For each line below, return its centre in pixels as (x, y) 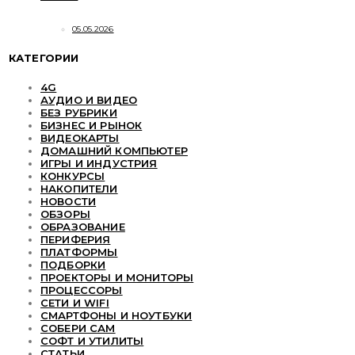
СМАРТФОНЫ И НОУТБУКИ (116, 316)
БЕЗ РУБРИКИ (79, 113)
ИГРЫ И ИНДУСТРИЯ (99, 164)
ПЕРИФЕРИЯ (76, 240)
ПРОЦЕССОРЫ (82, 290)
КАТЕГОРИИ (44, 57)
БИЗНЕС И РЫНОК (92, 126)
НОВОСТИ (69, 202)
